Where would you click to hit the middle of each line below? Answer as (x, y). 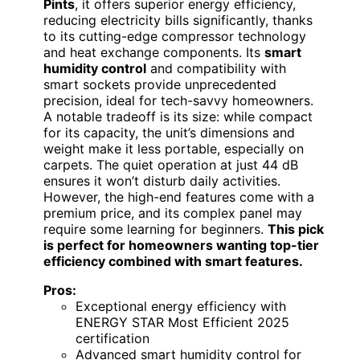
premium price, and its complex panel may (173, 213)
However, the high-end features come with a (179, 197)
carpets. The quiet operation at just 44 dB (171, 165)
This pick (296, 229)
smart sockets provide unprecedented (160, 85)
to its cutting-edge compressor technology (175, 37)
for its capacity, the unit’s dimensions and (169, 133)
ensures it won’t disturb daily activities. (162, 181)
